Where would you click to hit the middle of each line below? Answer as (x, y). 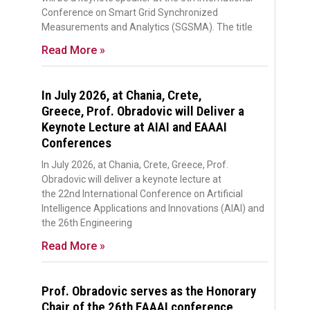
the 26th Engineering (87, 222)
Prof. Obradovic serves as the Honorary (149, 291)
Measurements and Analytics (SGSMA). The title (147, 27)
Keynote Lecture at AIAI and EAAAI (134, 127)
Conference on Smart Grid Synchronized (130, 12)
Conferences (76, 143)
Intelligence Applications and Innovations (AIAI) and (153, 208)
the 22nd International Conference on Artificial (142, 193)
